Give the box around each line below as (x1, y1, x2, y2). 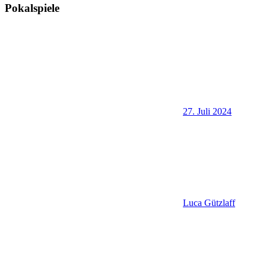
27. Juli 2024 (183, 106, 232, 117)
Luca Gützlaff (183, 198, 235, 208)
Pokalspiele (5, 1, 59, 14)
